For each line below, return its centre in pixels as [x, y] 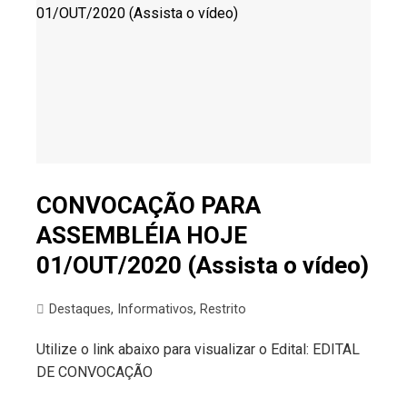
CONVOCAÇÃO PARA [149, 205]
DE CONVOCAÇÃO [94, 372]
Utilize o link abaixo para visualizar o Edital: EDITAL [198, 349]
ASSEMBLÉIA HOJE [142, 235]
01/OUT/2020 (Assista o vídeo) [203, 265]
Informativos [155, 309]
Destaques [80, 309]
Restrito [223, 309]
